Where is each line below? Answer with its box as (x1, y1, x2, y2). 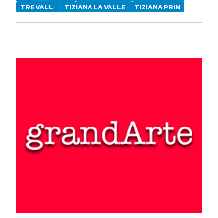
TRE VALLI (20, 3, 55, 11)
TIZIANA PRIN (134, 3, 181, 11)
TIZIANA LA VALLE (64, 3, 126, 11)
